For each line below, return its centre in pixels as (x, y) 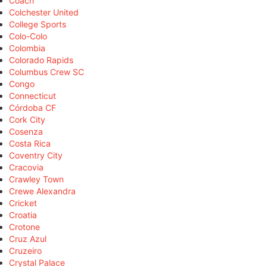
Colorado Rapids (41, 60)
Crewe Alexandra (42, 191)
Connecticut (32, 95)
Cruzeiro (25, 250)
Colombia (27, 48)
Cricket (23, 203)
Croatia (23, 215)
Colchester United (44, 12)
